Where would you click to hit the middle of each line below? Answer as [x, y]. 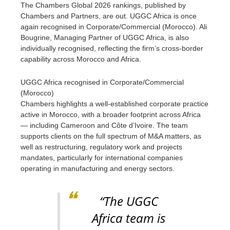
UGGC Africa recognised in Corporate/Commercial [102, 82]
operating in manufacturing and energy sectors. [98, 168]
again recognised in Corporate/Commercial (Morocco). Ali [114, 27]
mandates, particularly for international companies [102, 158]
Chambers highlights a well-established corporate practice [114, 104]
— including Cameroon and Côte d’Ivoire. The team [104, 125]
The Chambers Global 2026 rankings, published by [103, 5]
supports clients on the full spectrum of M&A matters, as [111, 136]
